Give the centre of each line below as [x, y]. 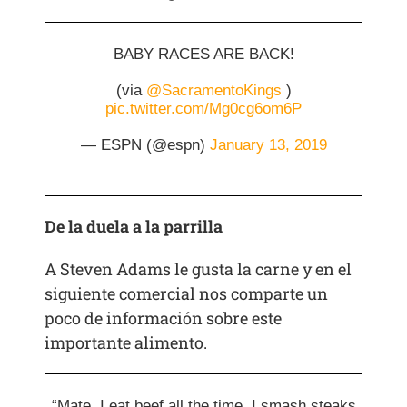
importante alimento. [126, 343]
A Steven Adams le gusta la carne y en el [199, 269]
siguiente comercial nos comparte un [187, 294]
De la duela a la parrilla [134, 227]
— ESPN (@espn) [145, 145]
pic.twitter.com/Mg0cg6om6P [203, 109]
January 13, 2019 [268, 145]
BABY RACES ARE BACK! [203, 55]
